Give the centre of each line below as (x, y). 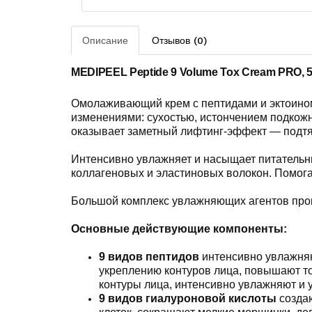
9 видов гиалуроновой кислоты (189, 298)
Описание (105, 40)
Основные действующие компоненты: (179, 229)
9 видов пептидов (149, 257)
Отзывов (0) (179, 40)
